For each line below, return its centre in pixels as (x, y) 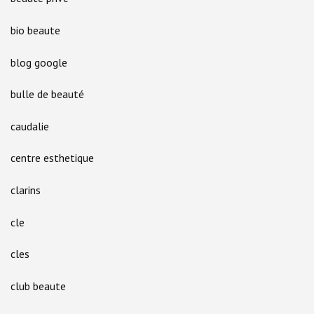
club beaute (38, 286)
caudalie (30, 126)
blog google (39, 62)
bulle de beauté (47, 94)
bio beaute (35, 30)
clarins (26, 190)
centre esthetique (52, 158)
